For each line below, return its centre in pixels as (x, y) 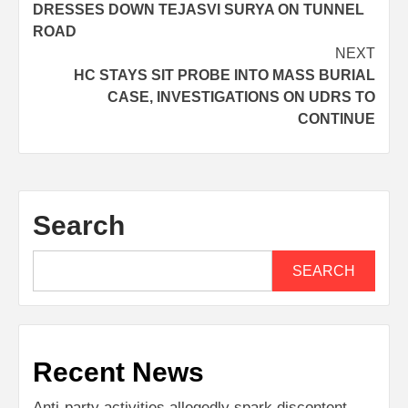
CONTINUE (337, 119)
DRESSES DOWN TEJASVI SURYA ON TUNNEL (199, 10)
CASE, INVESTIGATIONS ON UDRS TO (241, 97)
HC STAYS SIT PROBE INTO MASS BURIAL (224, 76)
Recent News (118, 372)
